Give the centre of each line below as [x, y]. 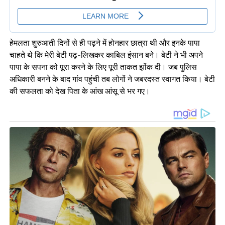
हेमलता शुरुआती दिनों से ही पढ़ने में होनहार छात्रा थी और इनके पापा [104, 43]
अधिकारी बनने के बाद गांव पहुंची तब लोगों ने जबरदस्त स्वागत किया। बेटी [112, 79]
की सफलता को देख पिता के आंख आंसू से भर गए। [80, 91]
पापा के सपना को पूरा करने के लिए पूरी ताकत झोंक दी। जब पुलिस [103, 67]
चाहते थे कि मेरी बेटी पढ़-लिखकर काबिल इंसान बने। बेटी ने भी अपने [106, 55]
